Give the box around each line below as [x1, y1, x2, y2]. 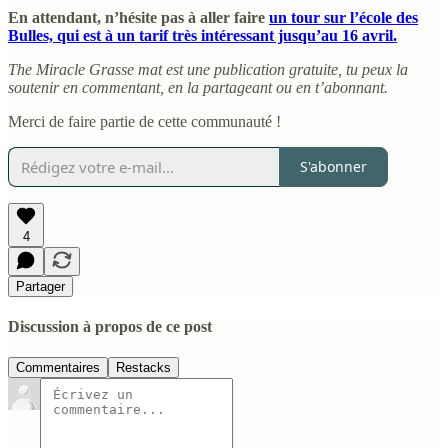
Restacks [116, 360, 171, 376]
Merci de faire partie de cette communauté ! [8, 112, 281, 130]
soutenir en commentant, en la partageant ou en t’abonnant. [8, 78, 388, 96]
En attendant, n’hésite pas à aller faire [8, 8, 269, 26]
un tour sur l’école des [269, 8, 418, 26]
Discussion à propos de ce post [8, 317, 212, 335]
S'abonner [300, 157, 367, 177]
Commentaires [16, 360, 100, 376]
